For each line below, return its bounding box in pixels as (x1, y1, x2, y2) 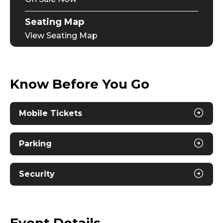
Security (19, 169, 55, 179)
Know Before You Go (10, 76, 149, 93)
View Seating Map (25, 31, 98, 41)
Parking (19, 139, 52, 149)
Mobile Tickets (19, 109, 82, 118)
